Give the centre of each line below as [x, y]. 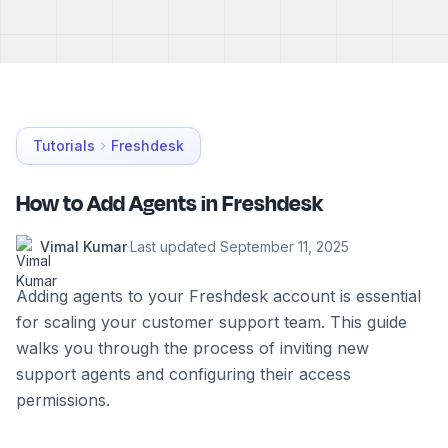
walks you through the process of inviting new [192, 347]
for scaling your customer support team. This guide [211, 321]
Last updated [175, 246]
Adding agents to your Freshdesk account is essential [218, 295]
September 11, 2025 [284, 246]
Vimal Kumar [83, 246]
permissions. [63, 399]
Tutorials [64, 145]
